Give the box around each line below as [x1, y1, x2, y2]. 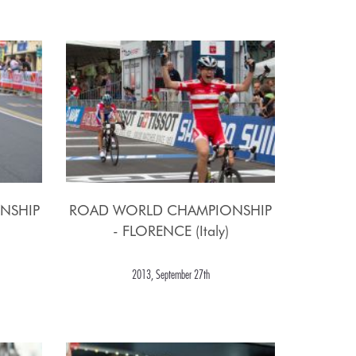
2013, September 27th [131, 267, 210, 282]
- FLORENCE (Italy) [112, 222, 229, 240]
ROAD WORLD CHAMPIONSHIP [69, 202, 273, 219]
